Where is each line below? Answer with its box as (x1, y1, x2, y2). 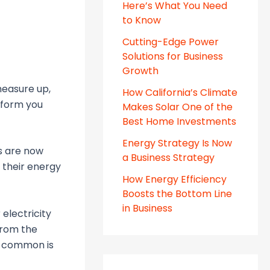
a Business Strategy (122, 151, 215, 165)
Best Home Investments (122, 115, 237, 129)
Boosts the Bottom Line (122, 187, 233, 201)
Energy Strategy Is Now (122, 136, 233, 151)
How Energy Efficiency (122, 172, 227, 187)
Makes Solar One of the (122, 100, 233, 115)
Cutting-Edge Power (122, 35, 219, 49)
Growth (122, 64, 159, 78)
